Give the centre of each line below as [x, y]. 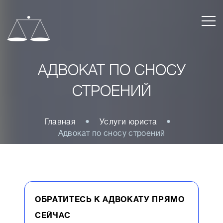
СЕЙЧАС [53, 216]
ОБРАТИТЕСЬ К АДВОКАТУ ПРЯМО [110, 200]
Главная [60, 122]
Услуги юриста [128, 122]
